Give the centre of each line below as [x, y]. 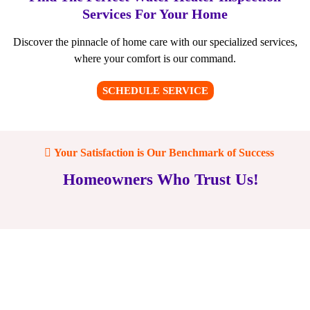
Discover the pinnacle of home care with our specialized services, [155, 42]
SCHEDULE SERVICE [155, 91]
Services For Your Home [155, 14]
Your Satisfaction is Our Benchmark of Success [164, 153]
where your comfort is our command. [155, 59]
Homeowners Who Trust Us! [161, 180]
